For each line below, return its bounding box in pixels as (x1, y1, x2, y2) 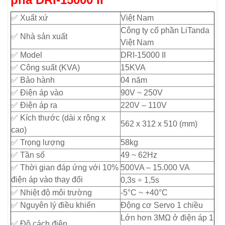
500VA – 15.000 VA (121, 163, 190, 172)
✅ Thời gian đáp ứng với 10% (11, 163, 119, 172)
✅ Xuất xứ (11, 13, 48, 22)
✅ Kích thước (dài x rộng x (11, 113, 105, 122)
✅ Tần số (11, 150, 45, 159)
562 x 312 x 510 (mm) (121, 119, 197, 128)
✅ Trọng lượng (11, 138, 65, 147)
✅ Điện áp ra (11, 100, 57, 109)
